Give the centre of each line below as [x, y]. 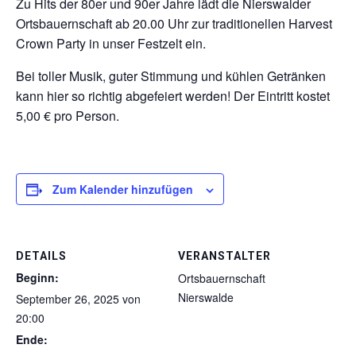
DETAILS [41, 256]
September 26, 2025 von [78, 299]
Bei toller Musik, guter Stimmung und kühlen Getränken [171, 76]
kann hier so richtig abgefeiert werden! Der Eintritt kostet [173, 96]
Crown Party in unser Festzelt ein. [111, 44]
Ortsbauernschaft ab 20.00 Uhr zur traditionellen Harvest [174, 24]
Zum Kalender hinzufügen [123, 190]
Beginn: [37, 278]
